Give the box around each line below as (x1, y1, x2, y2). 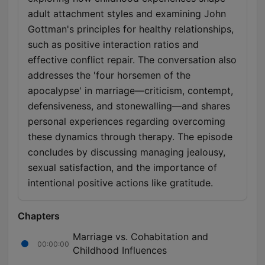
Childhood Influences (73, 244, 167, 257)
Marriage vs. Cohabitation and (73, 231, 208, 243)
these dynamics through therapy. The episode (28, 131, 232, 143)
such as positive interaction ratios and (28, 38, 199, 51)
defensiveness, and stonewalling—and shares (28, 100, 230, 112)
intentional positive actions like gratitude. (28, 177, 213, 189)
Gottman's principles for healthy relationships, (28, 23, 234, 35)
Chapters (18, 210, 60, 222)
